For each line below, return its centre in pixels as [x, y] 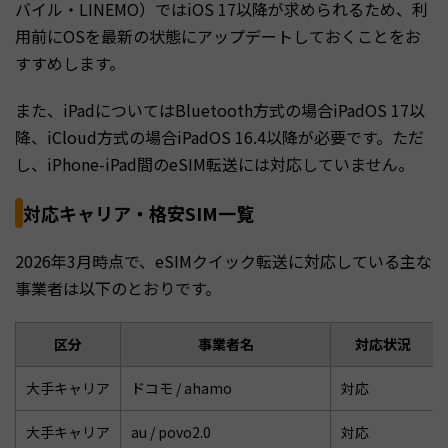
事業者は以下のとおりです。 [118, 287]
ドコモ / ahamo [181, 387]
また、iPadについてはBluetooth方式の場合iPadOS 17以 [220, 109]
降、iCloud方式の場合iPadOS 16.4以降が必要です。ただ [219, 136]
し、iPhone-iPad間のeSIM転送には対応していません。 [214, 163]
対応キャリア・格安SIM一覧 [138, 212]
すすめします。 [70, 62]
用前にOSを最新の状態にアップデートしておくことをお [218, 35]
